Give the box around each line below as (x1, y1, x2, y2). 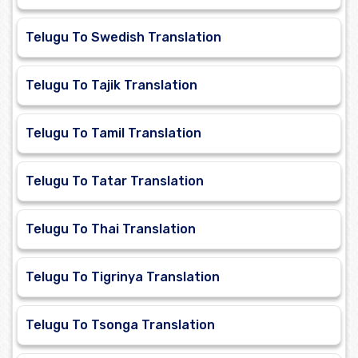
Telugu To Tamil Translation (26, 125, 201, 141)
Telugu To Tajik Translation (26, 78, 197, 93)
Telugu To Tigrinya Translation (26, 269, 220, 285)
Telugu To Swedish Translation (26, 30, 221, 46)
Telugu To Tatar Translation (26, 173, 204, 189)
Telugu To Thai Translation (26, 221, 196, 237)
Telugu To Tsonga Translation (26, 317, 215, 333)
